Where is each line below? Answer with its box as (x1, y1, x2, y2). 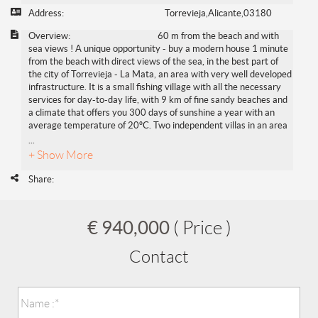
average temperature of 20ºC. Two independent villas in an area (28, 120, 287, 131)
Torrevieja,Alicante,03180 (164, 8, 272, 19)
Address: (28, 8, 64, 19)
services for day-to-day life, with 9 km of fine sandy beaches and (28, 94, 287, 106)
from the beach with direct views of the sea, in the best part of (28, 56, 278, 67)
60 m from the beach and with (158, 31, 280, 42)
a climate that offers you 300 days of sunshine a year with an (28, 107, 275, 119)
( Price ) (172, 218, 231, 238)
